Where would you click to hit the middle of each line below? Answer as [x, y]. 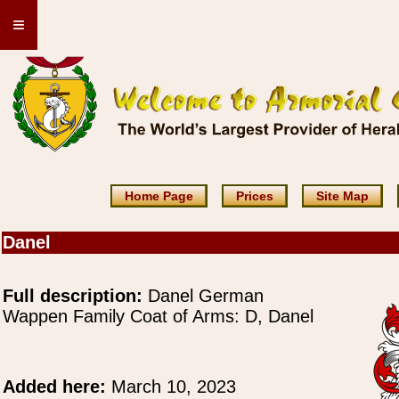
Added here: [57, 387]
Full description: [73, 296]
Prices [254, 196]
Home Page [159, 196]
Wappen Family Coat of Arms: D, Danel [158, 316]
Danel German [203, 296]
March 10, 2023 [174, 387]
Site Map [342, 196]
